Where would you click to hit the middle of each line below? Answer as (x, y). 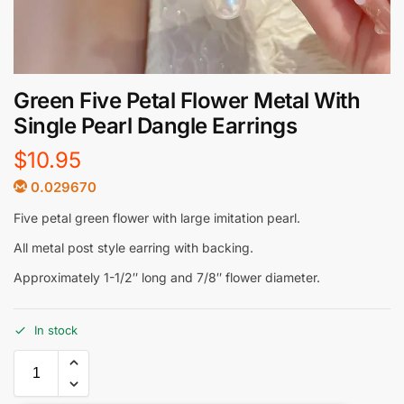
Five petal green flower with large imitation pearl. (157, 217)
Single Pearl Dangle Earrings (155, 126)
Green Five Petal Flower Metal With (187, 101)
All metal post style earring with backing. (133, 247)
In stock (56, 331)
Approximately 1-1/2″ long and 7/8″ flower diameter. (167, 277)
